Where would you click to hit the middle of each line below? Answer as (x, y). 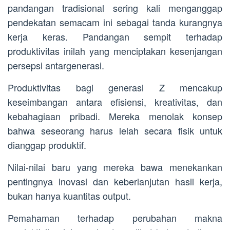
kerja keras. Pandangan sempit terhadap (115, 37)
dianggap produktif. (47, 145)
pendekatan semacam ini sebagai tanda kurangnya (115, 22)
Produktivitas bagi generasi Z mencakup (115, 88)
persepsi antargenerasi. (56, 65)
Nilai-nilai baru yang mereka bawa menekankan (115, 167)
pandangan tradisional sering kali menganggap (115, 8)
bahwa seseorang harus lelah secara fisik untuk (115, 131)
